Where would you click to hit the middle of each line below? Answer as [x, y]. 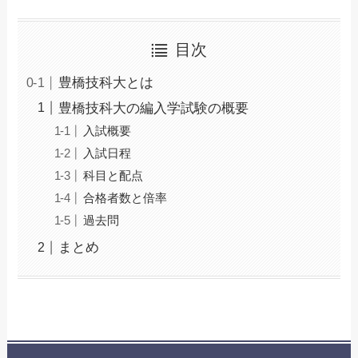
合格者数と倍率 [125, 197]
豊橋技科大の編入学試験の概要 [154, 108]
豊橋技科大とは [106, 83]
